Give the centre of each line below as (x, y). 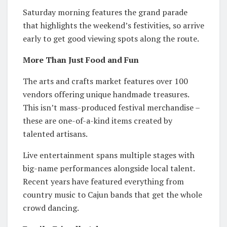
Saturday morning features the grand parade (105, 12)
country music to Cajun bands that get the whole (112, 194)
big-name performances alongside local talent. (109, 168)
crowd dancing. (51, 207)
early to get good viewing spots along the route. (111, 38)
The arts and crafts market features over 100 (105, 81)
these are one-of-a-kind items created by (98, 120)
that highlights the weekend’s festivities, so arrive (113, 25)
